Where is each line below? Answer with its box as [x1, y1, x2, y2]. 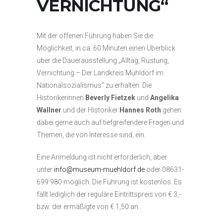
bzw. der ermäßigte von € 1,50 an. [37, 203, 140, 211]
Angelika [150, 94, 179, 102]
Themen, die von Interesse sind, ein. [37, 131, 146, 139]
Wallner [37, 106, 61, 114]
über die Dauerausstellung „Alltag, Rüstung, [37, 56, 169, 64]
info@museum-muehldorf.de [54, 166, 145, 173]
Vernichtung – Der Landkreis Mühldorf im [37, 69, 164, 77]
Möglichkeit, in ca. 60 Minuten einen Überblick [37, 44, 175, 52]
